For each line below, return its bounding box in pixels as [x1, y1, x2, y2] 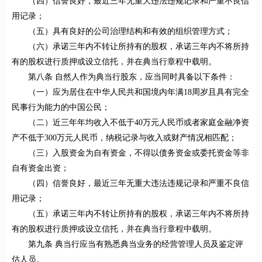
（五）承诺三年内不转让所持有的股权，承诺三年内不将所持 [28, 209, 249, 219]
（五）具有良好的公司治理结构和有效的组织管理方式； [28, 27, 233, 36]
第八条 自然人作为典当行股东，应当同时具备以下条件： [28, 73, 235, 82]
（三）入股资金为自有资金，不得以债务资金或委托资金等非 [28, 149, 249, 158]
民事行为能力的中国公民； [12, 103, 110, 112]
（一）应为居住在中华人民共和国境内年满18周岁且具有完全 [28, 88, 249, 97]
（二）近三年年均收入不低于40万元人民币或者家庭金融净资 [28, 118, 249, 127]
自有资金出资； [12, 164, 69, 173]
